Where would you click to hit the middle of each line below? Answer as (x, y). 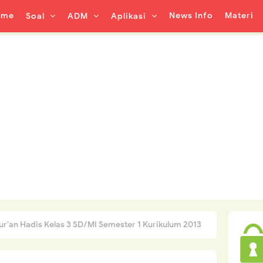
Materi (239, 16)
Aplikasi (130, 16)
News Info (191, 16)
